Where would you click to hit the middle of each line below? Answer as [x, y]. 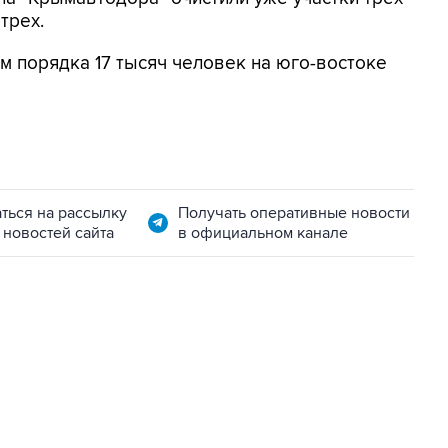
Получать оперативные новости [293, 213]
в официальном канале [262, 233]
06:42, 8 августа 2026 [107, 398]
